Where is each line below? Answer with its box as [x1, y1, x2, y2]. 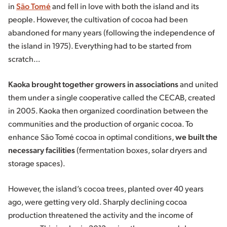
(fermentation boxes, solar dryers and [75, 144, 207, 156]
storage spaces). [8, 158, 65, 169]
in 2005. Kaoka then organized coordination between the [8, 105, 208, 116]
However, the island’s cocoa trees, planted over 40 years [8, 183, 204, 194]
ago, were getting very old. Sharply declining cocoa [8, 196, 187, 207]
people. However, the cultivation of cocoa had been [8, 14, 188, 25]
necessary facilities [8, 144, 75, 156]
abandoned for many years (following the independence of [8, 27, 215, 38]
